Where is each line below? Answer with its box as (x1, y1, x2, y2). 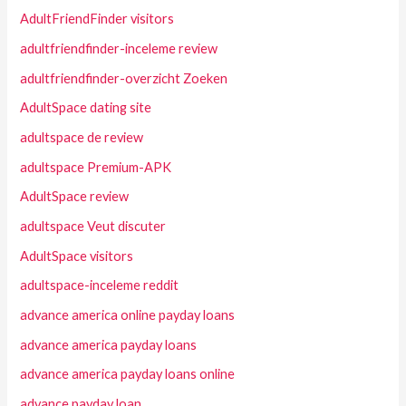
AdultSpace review (20, 188, 130, 205)
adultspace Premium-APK (20, 159, 172, 175)
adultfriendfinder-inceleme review (20, 41, 218, 57)
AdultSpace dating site (20, 100, 152, 116)
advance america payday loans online (20, 366, 236, 382)
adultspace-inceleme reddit (20, 277, 179, 294)
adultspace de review (20, 130, 144, 146)
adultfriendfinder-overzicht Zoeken (20, 70, 228, 86)
